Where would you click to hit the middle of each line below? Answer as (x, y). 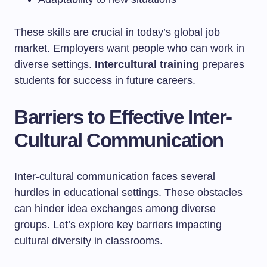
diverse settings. (55, 64)
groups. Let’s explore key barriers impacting (118, 225)
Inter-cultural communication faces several (115, 176)
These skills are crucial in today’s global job (117, 32)
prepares (222, 64)
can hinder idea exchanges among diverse (115, 209)
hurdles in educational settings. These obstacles (128, 193)
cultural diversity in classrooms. (89, 241)
